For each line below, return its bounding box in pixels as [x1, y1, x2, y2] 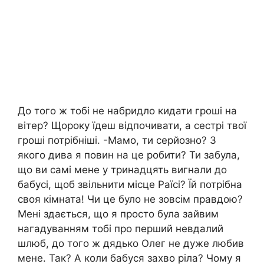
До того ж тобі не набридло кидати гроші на [18, 104, 237, 117]
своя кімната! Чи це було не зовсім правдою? [18, 193, 243, 205]
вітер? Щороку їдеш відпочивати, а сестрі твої [18, 119, 246, 131]
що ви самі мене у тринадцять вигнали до [18, 163, 227, 176]
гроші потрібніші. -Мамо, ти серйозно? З [18, 134, 216, 146]
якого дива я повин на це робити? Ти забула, [18, 148, 240, 161]
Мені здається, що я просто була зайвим [18, 207, 219, 220]
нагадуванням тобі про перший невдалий [18, 222, 223, 235]
